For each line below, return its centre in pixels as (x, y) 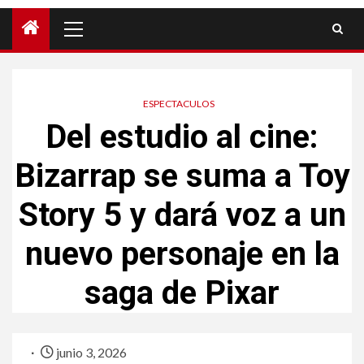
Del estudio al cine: (182, 137)
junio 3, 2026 (90, 353)
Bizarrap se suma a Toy (182, 176)
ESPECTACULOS (179, 104)
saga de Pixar (182, 293)
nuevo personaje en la (182, 254)
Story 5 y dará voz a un (182, 215)
